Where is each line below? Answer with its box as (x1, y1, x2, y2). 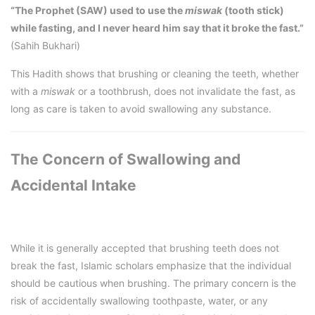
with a (11, 85, 41, 98)
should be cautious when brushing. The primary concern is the (11, 276, 296, 289)
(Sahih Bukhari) (11, 39, 80, 52)
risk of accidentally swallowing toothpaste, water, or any (11, 294, 268, 307)
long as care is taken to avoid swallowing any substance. (11, 103, 271, 115)
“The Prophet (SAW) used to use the (11, 4, 185, 17)
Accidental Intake (11, 176, 136, 195)
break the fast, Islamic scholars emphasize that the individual (11, 259, 291, 271)
